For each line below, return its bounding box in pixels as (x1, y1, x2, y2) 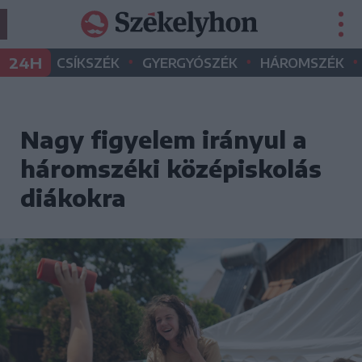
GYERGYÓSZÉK (142, 55, 238, 71)
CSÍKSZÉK (57, 55, 120, 71)
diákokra (20, 183, 126, 212)
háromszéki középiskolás (20, 154, 322, 183)
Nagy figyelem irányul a (20, 125, 307, 154)
